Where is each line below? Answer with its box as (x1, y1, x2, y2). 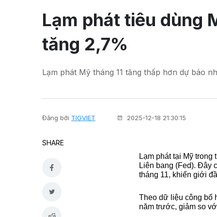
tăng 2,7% (42, 33, 128, 55)
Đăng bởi (42, 113, 69, 122)
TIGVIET (71, 113, 95, 122)
